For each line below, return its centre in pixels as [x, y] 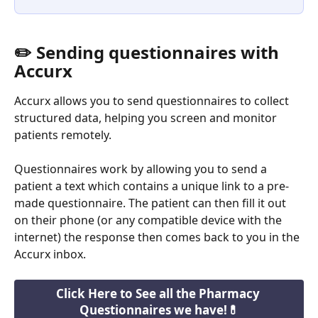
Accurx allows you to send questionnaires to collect [153, 100]
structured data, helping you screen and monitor [147, 117]
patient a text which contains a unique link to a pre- [152, 186]
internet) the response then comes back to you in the [158, 237]
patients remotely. [63, 135]
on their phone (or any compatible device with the [149, 220]
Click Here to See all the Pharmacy [159, 294]
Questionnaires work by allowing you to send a [142, 169]
